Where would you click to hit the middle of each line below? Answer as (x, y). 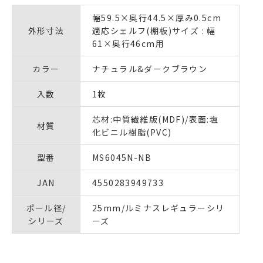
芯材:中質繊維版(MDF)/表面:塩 (156, 119)
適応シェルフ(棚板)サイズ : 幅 (154, 30)
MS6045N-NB (122, 157)
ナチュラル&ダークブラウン (150, 68)
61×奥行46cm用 (129, 43)
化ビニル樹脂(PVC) (132, 132)
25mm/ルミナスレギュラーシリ (159, 208)
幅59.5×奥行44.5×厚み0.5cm (157, 17)
